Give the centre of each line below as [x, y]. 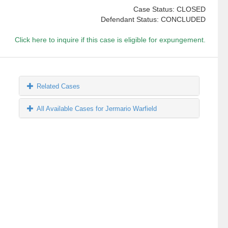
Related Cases [59, 87]
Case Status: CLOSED [169, 9]
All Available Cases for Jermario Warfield [97, 109]
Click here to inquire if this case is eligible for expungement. [110, 40]
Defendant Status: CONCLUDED [153, 20]
